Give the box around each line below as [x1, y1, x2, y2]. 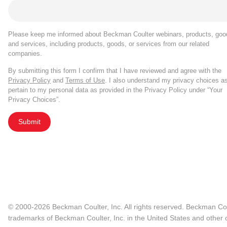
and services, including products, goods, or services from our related [8, 40, 209, 48]
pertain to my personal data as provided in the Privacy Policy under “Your [8, 86, 222, 94]
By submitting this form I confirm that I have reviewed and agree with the [8, 67, 221, 75]
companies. [8, 50, 42, 58]
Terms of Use [65, 77, 105, 85]
